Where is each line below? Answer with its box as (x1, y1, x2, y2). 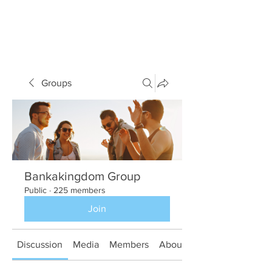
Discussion (17, 239, 63, 250)
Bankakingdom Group (24, 169, 140, 183)
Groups (41, 78, 72, 88)
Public (24, 185, 47, 195)
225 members (53, 185, 106, 195)
